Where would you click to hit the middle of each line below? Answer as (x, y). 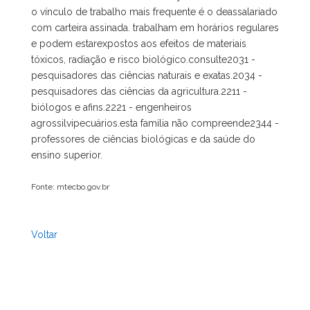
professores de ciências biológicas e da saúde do (143, 139)
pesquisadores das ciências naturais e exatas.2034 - (147, 75)
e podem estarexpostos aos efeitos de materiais (139, 44)
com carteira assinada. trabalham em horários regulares (155, 28)
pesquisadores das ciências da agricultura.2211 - (139, 91)
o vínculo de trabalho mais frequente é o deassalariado (154, 12)
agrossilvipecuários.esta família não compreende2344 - (155, 123)
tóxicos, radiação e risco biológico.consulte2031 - (143, 60)
